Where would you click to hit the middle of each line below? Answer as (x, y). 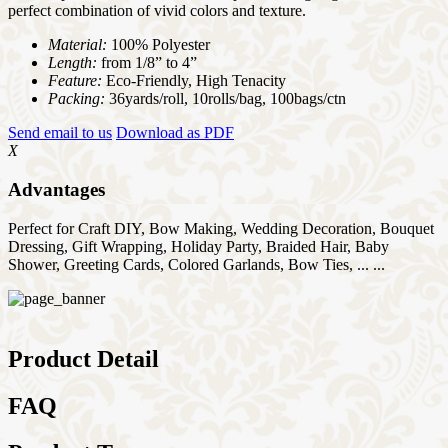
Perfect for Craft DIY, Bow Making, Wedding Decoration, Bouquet (221, 228)
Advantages (56, 190)
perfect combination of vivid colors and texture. (157, 11)
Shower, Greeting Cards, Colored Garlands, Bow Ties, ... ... (196, 264)
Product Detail (83, 358)
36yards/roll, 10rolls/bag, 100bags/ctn (227, 99)
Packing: (78, 99)
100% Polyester (160, 45)
